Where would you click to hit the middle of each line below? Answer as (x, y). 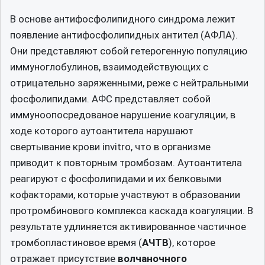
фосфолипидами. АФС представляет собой (110, 98)
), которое (192, 242)
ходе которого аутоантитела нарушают (102, 130)
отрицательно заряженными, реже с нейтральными (129, 83)
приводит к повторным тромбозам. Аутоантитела (126, 162)
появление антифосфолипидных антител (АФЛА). (124, 35)
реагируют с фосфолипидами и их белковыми (116, 178)
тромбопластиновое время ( (76, 242)
